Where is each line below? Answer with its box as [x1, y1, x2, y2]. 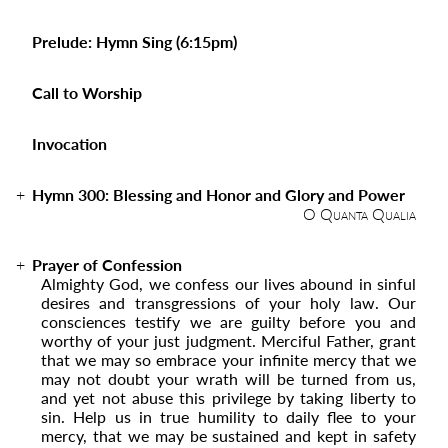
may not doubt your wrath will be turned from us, [41, 367, 416, 390]
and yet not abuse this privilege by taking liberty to [41, 386, 416, 409]
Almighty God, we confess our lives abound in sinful [41, 272, 416, 295]
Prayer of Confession [32, 253, 182, 276]
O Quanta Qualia [303, 202, 416, 225]
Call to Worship [32, 81, 142, 104]
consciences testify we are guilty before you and [41, 310, 416, 333]
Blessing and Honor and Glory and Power [113, 183, 405, 206]
